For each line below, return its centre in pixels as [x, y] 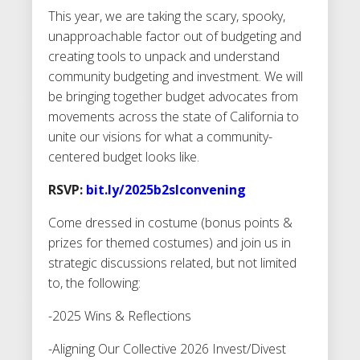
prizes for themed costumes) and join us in [170, 242]
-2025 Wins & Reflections [120, 315]
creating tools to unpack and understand [164, 56]
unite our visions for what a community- [160, 136]
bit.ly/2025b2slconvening [166, 189]
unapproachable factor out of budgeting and [175, 36]
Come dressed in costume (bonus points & [170, 222]
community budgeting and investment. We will [176, 76]
